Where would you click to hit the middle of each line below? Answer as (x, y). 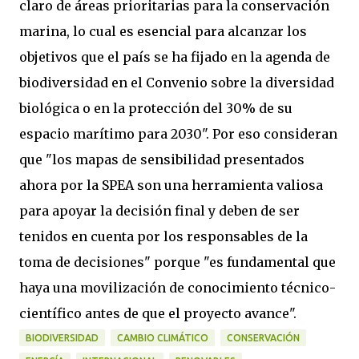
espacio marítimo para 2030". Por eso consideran (178, 134)
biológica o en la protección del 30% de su (156, 108)
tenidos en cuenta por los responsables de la (163, 236)
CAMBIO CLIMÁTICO (163, 338)
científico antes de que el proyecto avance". (158, 313)
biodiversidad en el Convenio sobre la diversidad (177, 83)
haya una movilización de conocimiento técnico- (177, 288)
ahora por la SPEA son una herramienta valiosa (171, 185)
